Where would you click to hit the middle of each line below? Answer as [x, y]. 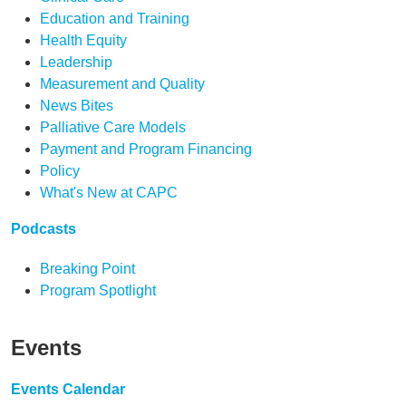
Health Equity [83, 40]
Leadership [76, 62]
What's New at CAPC [109, 193]
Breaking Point [87, 269]
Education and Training [115, 19]
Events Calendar [68, 389]
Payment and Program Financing [146, 149]
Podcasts [43, 229]
